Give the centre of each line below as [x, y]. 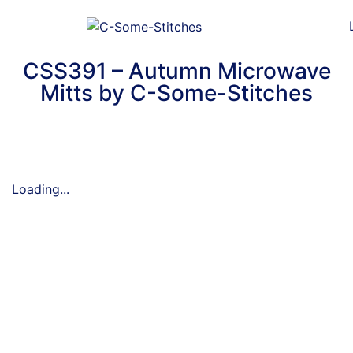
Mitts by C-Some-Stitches [176, 93]
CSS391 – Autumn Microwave [176, 71]
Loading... [41, 189]
